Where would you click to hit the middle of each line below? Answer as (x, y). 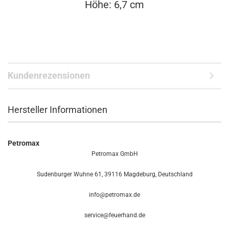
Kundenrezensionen (49, 75)
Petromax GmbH (114, 154)
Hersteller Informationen (58, 110)
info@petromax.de (114, 195)
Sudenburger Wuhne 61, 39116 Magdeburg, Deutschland (114, 174)
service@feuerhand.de (114, 215)
